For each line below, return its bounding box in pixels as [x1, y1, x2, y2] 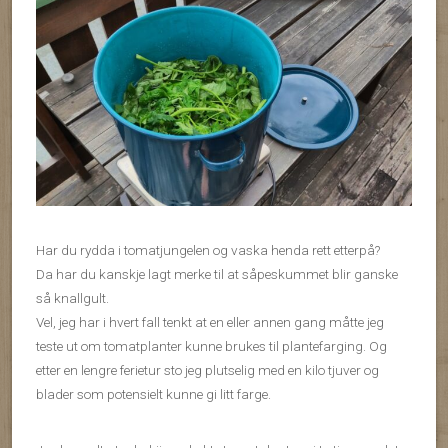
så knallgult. [36, 290, 109, 307]
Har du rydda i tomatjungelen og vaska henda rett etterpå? [36, 242, 380, 259]
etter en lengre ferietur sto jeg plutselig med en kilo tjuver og [36, 362, 379, 379]
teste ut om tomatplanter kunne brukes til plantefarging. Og [36, 338, 387, 355]
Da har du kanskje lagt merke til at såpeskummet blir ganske [36, 266, 398, 283]
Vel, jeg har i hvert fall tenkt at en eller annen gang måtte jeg [36, 314, 384, 331]
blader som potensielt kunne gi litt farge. [36, 386, 271, 403]
